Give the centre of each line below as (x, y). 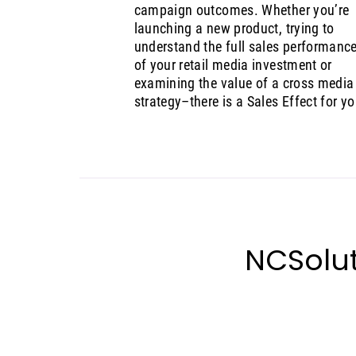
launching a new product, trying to (234, 29)
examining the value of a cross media (244, 83)
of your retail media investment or (233, 65)
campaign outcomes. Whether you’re (242, 10)
